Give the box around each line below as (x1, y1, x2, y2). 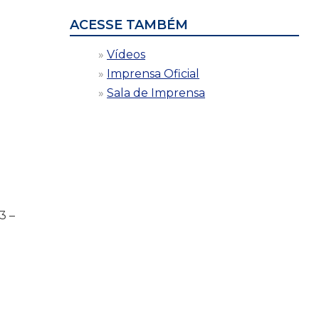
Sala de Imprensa (107, 85, 205, 100)
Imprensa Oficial (107, 66, 199, 80)
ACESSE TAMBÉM (70, 16, 188, 33)
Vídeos (107, 47, 145, 61)
